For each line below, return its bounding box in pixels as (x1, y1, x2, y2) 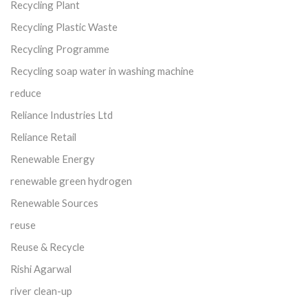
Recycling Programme (10, 42, 109, 55)
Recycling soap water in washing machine (10, 64, 194, 77)
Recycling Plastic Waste (10, 20, 118, 33)
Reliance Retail (10, 130, 76, 143)
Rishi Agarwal (10, 262, 71, 275)
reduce (10, 86, 41, 99)
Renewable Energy (10, 152, 95, 165)
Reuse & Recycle (10, 240, 85, 253)
